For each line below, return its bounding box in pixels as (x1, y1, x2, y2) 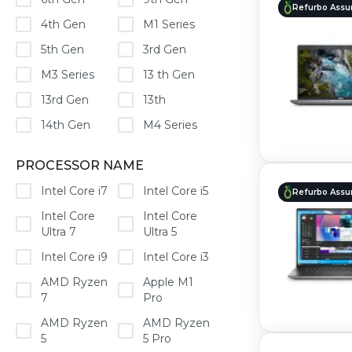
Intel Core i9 (41, 250, 108, 264)
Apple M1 (143, 275, 194, 289)
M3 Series (41, 68, 94, 82)
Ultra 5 (143, 225, 178, 239)
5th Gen (41, 42, 84, 57)
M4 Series (143, 118, 198, 132)
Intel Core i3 (143, 250, 210, 264)
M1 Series (143, 17, 196, 31)
